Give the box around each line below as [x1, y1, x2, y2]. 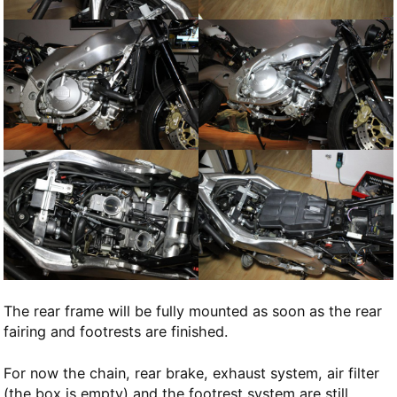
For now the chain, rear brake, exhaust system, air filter [3, 364, 379, 383]
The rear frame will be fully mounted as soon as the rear [3, 302, 382, 321]
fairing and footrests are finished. [3, 323, 228, 341]
